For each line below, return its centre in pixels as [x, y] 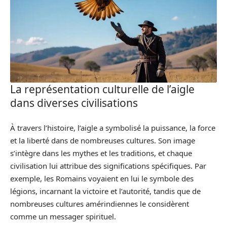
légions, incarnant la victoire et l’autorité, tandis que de [105, 191]
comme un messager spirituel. [63, 216]
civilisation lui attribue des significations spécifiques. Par [108, 165]
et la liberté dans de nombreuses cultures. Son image [103, 140]
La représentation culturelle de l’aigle [102, 89]
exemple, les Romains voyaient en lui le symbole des [102, 178]
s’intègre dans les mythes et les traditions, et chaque [101, 153]
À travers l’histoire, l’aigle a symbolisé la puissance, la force [113, 127]
